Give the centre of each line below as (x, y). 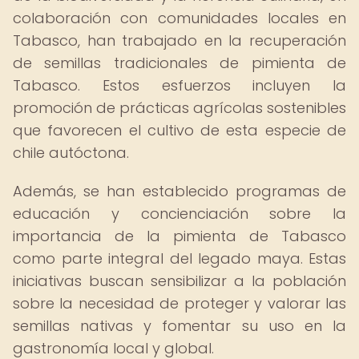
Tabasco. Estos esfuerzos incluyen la (179, 85)
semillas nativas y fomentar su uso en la (179, 326)
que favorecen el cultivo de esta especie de (179, 130)
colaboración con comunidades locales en (179, 18)
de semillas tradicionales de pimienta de (179, 63)
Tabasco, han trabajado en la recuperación (179, 40)
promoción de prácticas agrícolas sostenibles (179, 108)
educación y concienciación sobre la (179, 214)
